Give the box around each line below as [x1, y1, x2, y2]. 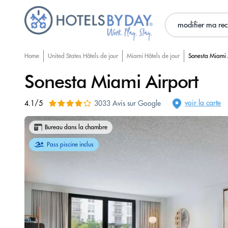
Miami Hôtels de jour [127, 52, 180, 60]
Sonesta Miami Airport [24, 70, 199, 92]
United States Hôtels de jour [48, 52, 118, 60]
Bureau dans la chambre [45, 123, 107, 131]
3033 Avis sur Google [94, 99, 161, 108]
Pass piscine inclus [47, 140, 94, 148]
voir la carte [185, 98, 221, 107]
